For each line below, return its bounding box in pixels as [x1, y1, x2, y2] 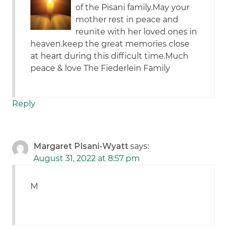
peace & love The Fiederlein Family [30, 63, 171, 73]
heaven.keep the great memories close [30, 39, 190, 49]
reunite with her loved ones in [75, 27, 198, 37]
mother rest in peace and [75, 15, 179, 25]
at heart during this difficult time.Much [30, 51, 189, 61]
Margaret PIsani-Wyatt [33, 141, 129, 152]
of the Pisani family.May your [75, 3, 190, 13]
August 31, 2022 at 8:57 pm [33, 154, 140, 164]
